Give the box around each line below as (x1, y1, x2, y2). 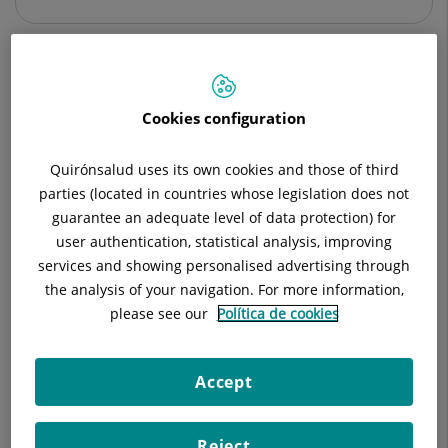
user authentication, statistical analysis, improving (56, 231, 392, 251)
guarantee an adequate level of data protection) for (52, 207, 396, 227)
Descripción (79, 93, 159, 113)
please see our (109, 303, 212, 323)
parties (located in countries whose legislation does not (39, 183, 409, 203)
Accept (195, 370, 253, 393)
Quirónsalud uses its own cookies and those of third (49, 159, 399, 179)
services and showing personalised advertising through (38, 255, 410, 275)
